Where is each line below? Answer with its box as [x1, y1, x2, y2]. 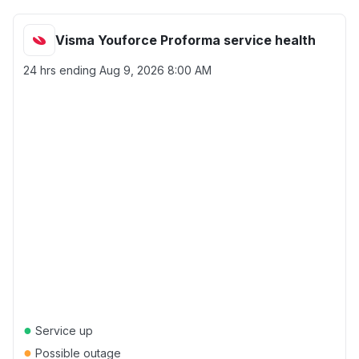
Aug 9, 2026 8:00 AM [99, 63, 212, 77]
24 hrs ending [23, 63, 99, 77]
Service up [32, 324, 93, 337]
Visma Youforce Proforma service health [55, 32, 316, 48]
